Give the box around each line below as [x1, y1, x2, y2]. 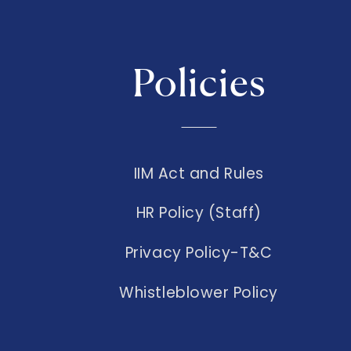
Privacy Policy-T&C [125, 242, 273, 264]
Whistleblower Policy [119, 282, 278, 304]
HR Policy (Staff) [136, 202, 262, 224]
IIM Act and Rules [133, 162, 264, 184]
